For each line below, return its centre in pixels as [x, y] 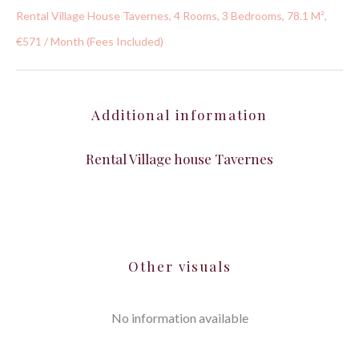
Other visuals [179, 266]
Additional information [179, 115]
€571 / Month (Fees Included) [90, 41]
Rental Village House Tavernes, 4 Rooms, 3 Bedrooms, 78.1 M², [171, 16]
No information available [179, 318]
